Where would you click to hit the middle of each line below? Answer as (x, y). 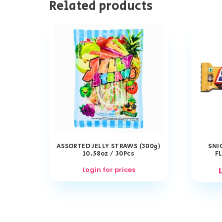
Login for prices (109, 170)
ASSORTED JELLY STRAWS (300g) (109, 147)
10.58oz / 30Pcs (108, 154)
